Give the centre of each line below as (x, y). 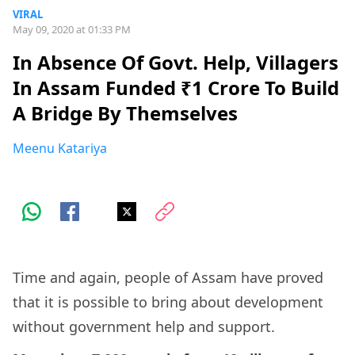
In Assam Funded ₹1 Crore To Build (176, 88)
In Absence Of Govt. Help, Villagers (176, 63)
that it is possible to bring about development (168, 302)
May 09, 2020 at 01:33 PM (72, 29)
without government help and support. (144, 327)
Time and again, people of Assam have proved (168, 278)
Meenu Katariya (60, 149)
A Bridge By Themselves (125, 113)
